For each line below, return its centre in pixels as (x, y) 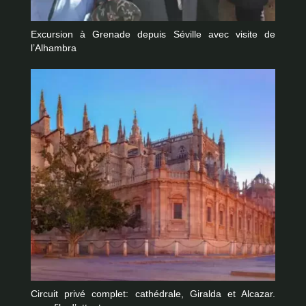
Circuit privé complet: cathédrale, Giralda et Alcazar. (153, 294)
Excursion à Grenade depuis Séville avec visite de (153, 35)
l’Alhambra (54, 48)
